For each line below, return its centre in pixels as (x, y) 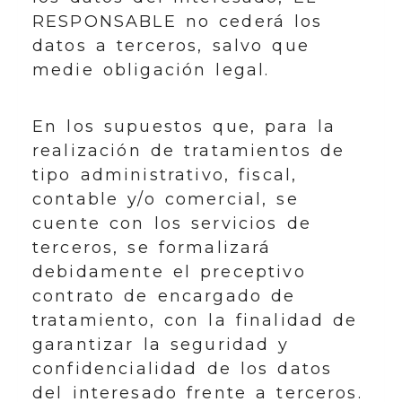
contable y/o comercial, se (166, 199)
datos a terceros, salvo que (171, 46)
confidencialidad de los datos (183, 369)
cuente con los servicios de (172, 223)
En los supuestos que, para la (184, 127)
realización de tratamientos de (189, 151)
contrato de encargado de (164, 296)
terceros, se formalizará (152, 248)
